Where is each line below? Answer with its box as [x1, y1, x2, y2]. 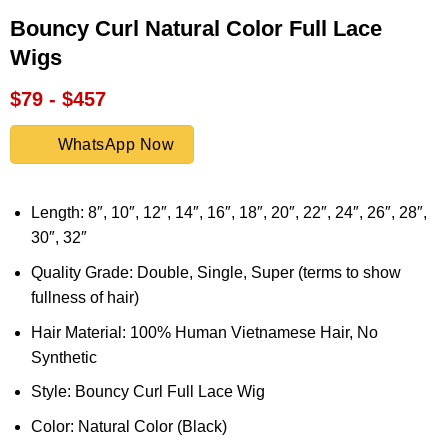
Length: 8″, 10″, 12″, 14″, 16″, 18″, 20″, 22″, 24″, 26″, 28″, [30, 204, 427, 222]
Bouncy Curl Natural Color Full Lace [9, 15, 382, 41]
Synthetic [30, 348, 97, 366]
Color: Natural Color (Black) [30, 417, 227, 435]
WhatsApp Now [57, 136, 175, 154]
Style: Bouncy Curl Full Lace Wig [30, 383, 265, 401]
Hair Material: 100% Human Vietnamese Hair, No [30, 323, 378, 341]
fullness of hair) [30, 289, 139, 307]
